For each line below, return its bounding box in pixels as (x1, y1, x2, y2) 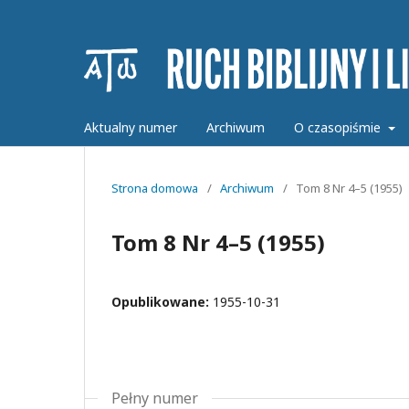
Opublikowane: (111, 292, 213, 310)
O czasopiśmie (294, 118, 384, 136)
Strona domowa (111, 179, 198, 196)
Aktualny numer (84, 118, 177, 136)
